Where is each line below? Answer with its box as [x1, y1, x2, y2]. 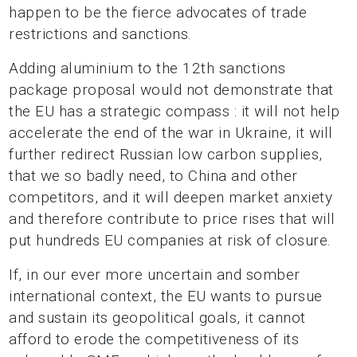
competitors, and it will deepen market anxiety [9, 188, 333, 206]
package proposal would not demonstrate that [9, 80, 334, 99]
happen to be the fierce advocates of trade [9, 3, 308, 22]
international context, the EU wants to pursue [9, 287, 323, 305]
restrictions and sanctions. [9, 25, 192, 43]
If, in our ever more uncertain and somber [9, 265, 300, 284]
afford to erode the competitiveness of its [9, 330, 300, 348]
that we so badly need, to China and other [9, 167, 298, 185]
